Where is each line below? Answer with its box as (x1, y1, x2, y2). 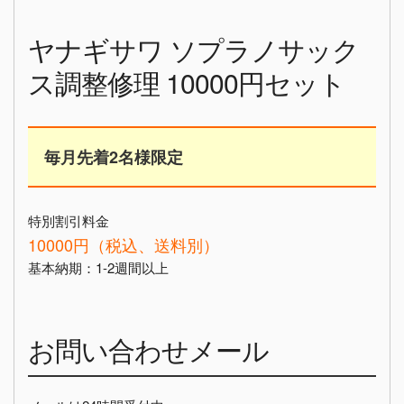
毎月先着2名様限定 (44, 145, 183, 170)
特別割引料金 (28, 211, 109, 231)
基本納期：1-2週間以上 (28, 258, 169, 278)
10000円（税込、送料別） (28, 233, 219, 257)
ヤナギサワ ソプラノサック (28, 30, 359, 69)
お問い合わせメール (28, 330, 269, 370)
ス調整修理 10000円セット (28, 63, 345, 103)
